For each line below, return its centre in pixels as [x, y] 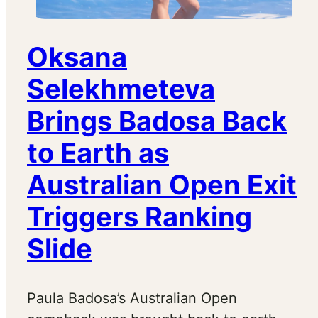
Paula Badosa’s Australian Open [132, 298]
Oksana [77, 57]
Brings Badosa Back [157, 121]
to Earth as [98, 153]
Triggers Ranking [139, 217]
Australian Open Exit [162, 185]
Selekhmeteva [121, 89]
